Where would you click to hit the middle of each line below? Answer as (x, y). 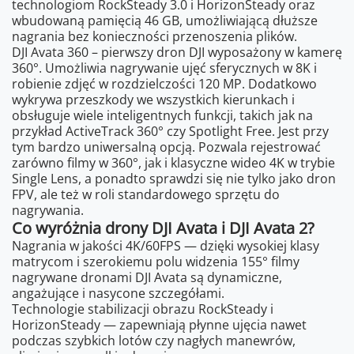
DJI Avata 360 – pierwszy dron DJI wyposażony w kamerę (177, 52)
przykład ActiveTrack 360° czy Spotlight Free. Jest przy (170, 131)
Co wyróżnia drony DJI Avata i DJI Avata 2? (163, 228)
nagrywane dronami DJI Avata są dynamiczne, (147, 277)
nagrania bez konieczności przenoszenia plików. (154, 36)
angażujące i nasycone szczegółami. (118, 293)
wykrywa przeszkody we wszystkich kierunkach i (153, 99)
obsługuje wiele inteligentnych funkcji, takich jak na (162, 115)
